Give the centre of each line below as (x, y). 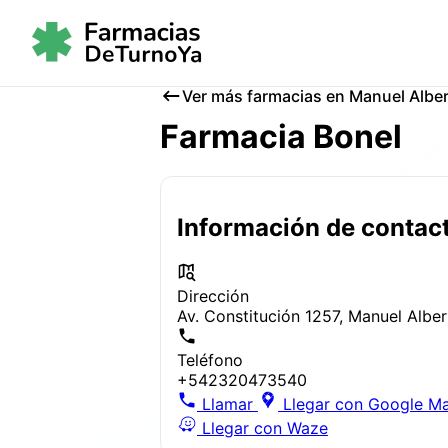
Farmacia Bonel (281, 136)
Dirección (213, 295)
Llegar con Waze (265, 427)
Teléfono (210, 359)
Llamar (227, 403)
